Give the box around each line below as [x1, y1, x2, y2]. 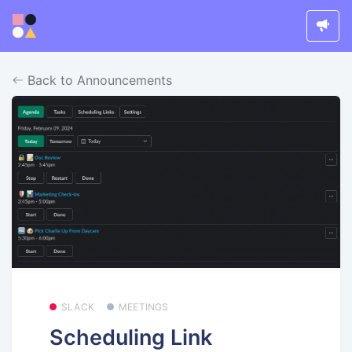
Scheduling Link [49, 324, 212, 350]
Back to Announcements [24, 71, 172, 88]
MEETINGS [119, 301, 169, 313]
